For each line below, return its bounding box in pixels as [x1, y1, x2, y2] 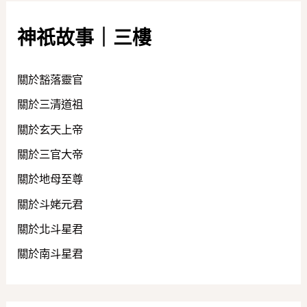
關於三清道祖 [17, 97, 84, 112]
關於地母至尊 [17, 172, 84, 186]
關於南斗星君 [17, 247, 84, 261]
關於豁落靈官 [17, 73, 84, 87]
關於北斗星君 [17, 221, 84, 236]
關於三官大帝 [17, 147, 84, 162]
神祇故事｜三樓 [17, 26, 152, 50]
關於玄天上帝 [17, 122, 84, 136]
